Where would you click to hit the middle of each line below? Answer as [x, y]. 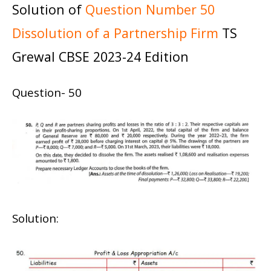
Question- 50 [47, 92]
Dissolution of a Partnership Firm [117, 33]
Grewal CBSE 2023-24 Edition [100, 56]
